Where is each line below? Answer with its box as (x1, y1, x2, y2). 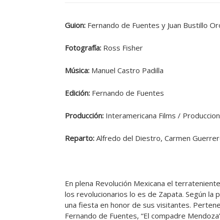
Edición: (65, 88, 92, 98)
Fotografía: (65, 43, 101, 53)
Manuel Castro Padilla (91, 65, 164, 76)
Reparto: (65, 133, 96, 143)
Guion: (65, 20, 87, 30)
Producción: (65, 110, 106, 121)
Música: (65, 65, 91, 76)
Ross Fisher (101, 43, 143, 53)
